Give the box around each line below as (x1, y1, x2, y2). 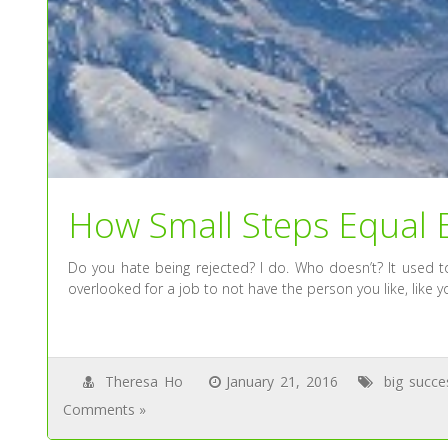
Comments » (63, 400, 147, 420)
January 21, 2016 (226, 372, 339, 392)
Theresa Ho (105, 372, 184, 392)
